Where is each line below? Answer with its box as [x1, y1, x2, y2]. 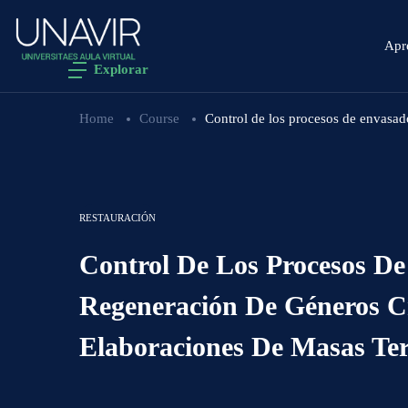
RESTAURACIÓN [79, 211, 156, 223]
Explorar [94, 62, 148, 77]
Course [139, 110, 179, 126]
